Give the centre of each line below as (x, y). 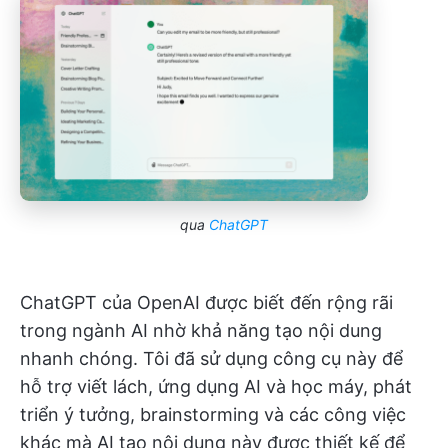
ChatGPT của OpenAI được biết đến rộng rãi (206, 302)
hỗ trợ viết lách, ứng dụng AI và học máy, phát (216, 386)
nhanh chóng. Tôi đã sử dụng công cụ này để (211, 358)
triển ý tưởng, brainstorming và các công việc (213, 414)
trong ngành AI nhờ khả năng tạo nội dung (201, 330)
